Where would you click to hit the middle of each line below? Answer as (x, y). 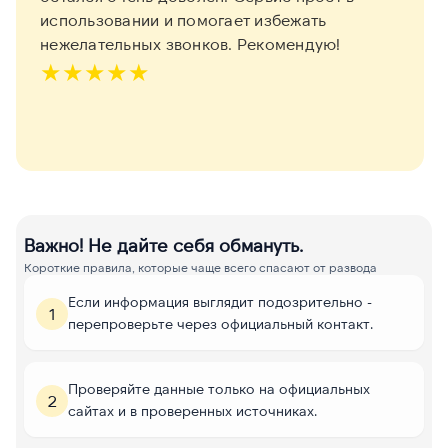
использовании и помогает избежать (183, 20)
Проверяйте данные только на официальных (219, 388)
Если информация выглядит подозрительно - (220, 301)
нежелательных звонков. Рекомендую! (190, 44)
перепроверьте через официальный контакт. (220, 323)
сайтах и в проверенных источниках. (192, 410)
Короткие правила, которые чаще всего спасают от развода (200, 267)
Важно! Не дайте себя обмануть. (163, 245)
